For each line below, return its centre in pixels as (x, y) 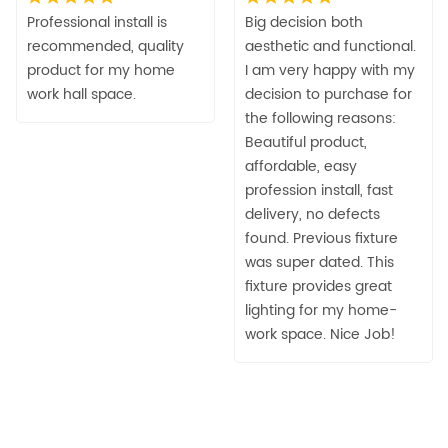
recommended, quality (105, 46)
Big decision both (304, 22)
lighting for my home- (321, 310)
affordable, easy (301, 166)
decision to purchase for (328, 94)
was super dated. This (319, 262)
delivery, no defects (312, 214)
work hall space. (81, 94)
